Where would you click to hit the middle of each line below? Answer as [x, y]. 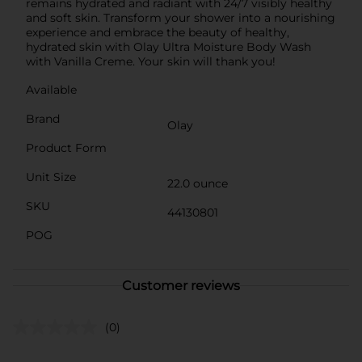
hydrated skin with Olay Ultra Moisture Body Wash [168, 46]
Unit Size [51, 177]
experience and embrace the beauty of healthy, [158, 32]
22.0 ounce [198, 183]
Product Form [66, 147]
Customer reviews [181, 285]
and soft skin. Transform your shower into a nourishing [181, 17]
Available [51, 89]
